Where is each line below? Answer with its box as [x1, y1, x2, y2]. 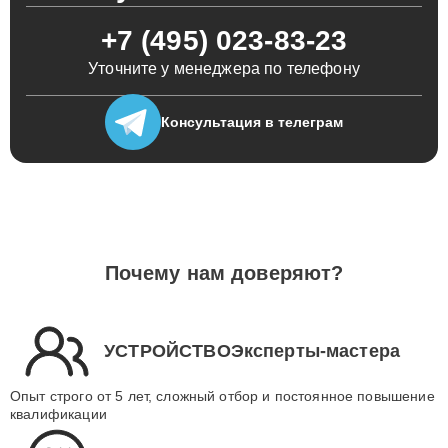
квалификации [10, 406, 107, 422]
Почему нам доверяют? [104, 262, 344, 284]
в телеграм [261, 113, 343, 130]
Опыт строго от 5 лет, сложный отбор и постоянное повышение [10, 388, 435, 404]
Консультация [161, 113, 261, 130]
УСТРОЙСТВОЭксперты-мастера [104, 340, 401, 361]
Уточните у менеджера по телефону [88, 60, 360, 77]
